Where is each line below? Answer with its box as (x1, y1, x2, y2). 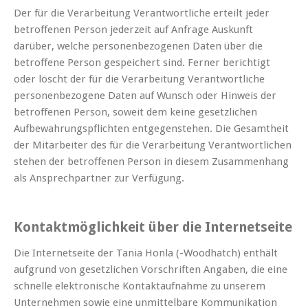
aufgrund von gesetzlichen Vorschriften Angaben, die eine (14, 263, 287, 276)
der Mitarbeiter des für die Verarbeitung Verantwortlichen (14, 139, 291, 152)
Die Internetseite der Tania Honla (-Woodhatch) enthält (14, 247, 278, 260)
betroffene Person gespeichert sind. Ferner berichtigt (14, 56, 270, 69)
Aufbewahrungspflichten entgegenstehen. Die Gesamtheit (14, 122, 289, 135)
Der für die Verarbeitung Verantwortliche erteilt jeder (14, 7, 269, 20)
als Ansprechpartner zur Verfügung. (14, 172, 184, 185)
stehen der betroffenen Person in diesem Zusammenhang (14, 155, 289, 168)
